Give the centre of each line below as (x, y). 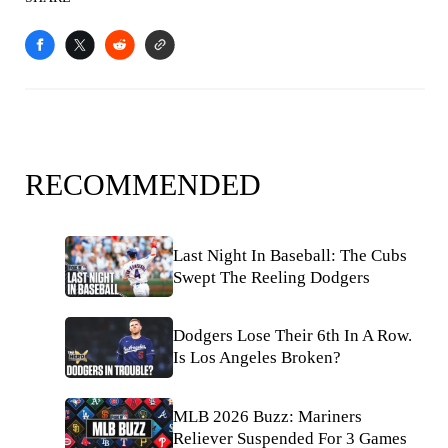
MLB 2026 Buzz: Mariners (267, 417)
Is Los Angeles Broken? (257, 358)
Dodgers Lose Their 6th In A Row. (292, 336)
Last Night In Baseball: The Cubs (290, 255)
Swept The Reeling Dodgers (271, 277)
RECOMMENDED (143, 185)
